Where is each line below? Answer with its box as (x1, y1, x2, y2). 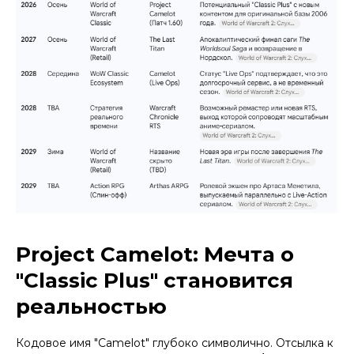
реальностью (16, 293, 167, 319)
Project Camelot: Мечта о (16, 241, 294, 267)
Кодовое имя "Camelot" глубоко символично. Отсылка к (16, 335, 333, 350)
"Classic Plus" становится (16, 267, 293, 293)
